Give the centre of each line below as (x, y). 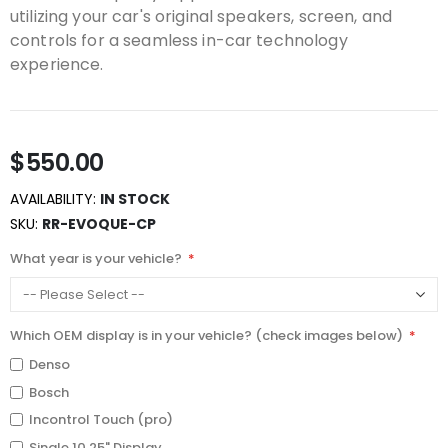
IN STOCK (135, 198)
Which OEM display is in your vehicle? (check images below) (206, 336)
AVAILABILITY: (53, 198)
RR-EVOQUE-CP (99, 223)
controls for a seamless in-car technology (179, 41)
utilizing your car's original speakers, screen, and (201, 17)
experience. (57, 65)
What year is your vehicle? (96, 259)
